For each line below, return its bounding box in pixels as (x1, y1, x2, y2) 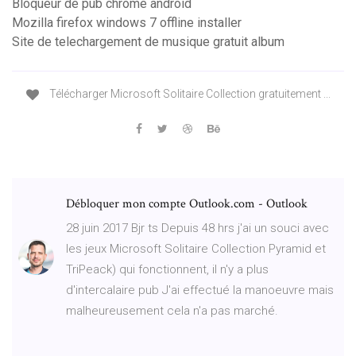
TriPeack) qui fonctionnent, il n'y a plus (66, 261, 269, 277)
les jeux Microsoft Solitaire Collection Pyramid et (66, 241, 326, 256)
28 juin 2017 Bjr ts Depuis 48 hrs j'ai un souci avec (66, 220, 329, 235)
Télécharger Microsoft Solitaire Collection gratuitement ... (46, 87, 331, 101)
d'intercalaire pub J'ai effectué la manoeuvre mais (66, 282, 334, 297)
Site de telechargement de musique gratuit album (12, 34, 284, 50)
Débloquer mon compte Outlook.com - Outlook (66, 195, 308, 212)
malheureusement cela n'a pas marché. (66, 303, 278, 318)
